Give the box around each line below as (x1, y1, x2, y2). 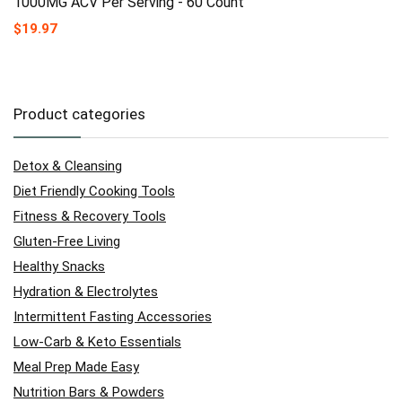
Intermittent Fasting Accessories (13, 308, 212, 325)
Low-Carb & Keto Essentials (13, 333, 181, 350)
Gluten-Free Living (13, 232, 120, 249)
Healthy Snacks (13, 258, 105, 275)
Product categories (13, 104, 145, 123)
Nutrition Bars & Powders (13, 383, 164, 400)
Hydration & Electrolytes (13, 283, 158, 300)
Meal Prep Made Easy (13, 358, 139, 375)
